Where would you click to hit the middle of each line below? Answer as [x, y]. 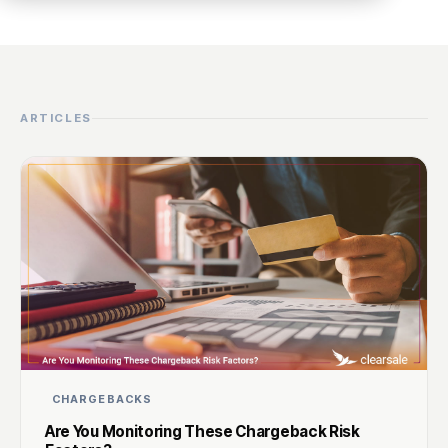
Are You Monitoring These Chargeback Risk [202, 431]
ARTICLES [56, 117]
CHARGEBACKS [102, 398]
